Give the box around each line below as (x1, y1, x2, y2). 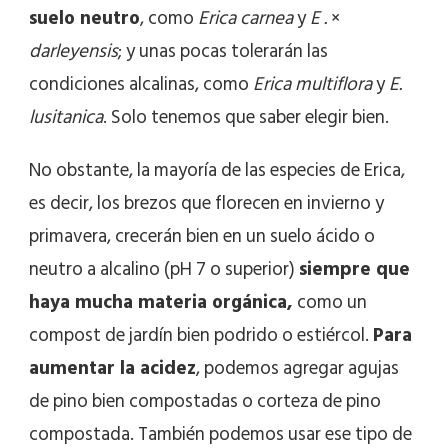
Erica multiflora (253, 69, 376, 101)
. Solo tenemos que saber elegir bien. (103, 102, 389, 134)
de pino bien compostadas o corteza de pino (29, 386, 381, 418)
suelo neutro (29, 3, 140, 35)
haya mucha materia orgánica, (29, 287, 293, 319)
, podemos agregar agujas (196, 353, 399, 385)
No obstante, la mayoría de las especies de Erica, (29, 155, 405, 187)
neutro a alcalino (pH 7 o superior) (29, 254, 299, 286)
